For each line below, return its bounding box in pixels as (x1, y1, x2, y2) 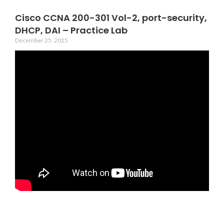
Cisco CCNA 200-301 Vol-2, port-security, (15, 11, 207, 24)
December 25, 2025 (15, 36, 68, 44)
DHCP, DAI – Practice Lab (15, 24, 127, 36)
